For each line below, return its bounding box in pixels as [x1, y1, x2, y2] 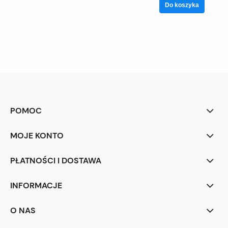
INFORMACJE [10, 180, 62, 191]
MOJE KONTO [10, 130, 64, 141]
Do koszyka [165, 1, 199, 9]
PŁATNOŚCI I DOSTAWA [10, 155, 101, 166]
